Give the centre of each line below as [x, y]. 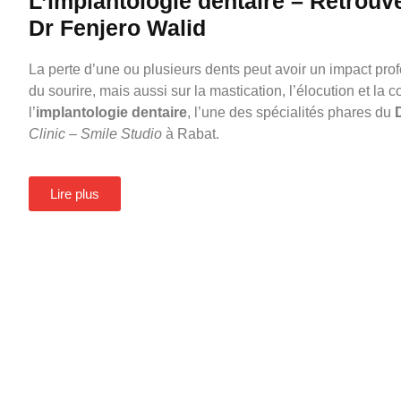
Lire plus [75, 193]
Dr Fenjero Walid [117, 28]
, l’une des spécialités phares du [291, 113]
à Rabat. [191, 134]
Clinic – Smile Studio [95, 134]
